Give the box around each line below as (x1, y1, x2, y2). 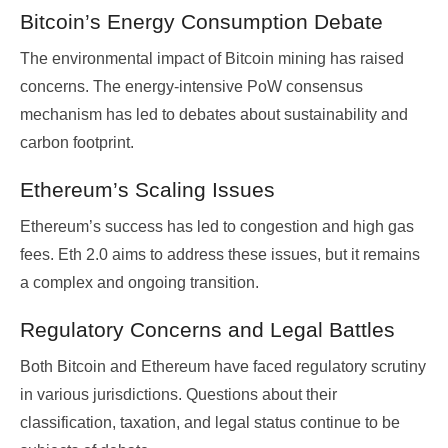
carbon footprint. (20, 134, 134, 152)
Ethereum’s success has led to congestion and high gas (20, 218, 414, 236)
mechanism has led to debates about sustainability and (20, 106, 408, 124)
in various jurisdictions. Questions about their (20, 386, 337, 404)
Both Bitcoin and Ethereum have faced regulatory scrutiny (20, 358, 426, 376)
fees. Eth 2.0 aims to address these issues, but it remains (20, 246, 420, 264)
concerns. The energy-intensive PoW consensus (20, 78, 363, 96)
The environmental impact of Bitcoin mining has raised (20, 50, 404, 68)
